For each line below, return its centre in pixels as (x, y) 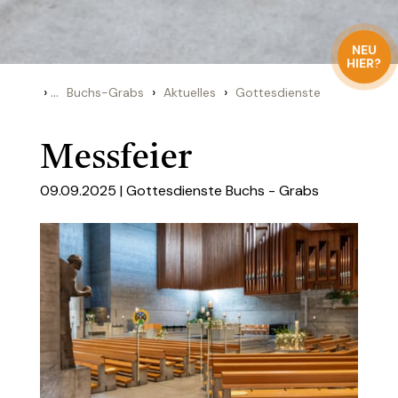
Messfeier (116, 159)
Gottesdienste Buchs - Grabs (223, 191)
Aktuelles (190, 92)
